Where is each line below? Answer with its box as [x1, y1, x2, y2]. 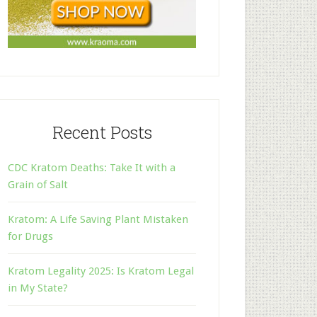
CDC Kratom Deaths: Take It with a [8, 161, 175, 174]
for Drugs [8, 229, 53, 243]
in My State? [8, 281, 68, 294]
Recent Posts [52, 120, 152, 144]
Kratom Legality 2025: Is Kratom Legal [8, 264, 194, 277]
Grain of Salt [8, 178, 68, 191]
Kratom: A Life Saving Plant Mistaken [8, 212, 188, 226]
